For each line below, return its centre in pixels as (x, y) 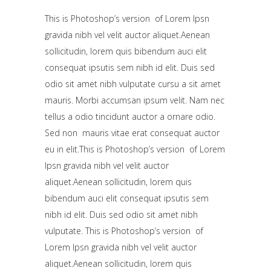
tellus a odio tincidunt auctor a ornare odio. (130, 116)
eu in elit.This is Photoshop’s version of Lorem (135, 149)
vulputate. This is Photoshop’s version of (124, 230)
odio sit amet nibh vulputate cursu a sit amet (133, 83)
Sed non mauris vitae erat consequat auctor (132, 132)
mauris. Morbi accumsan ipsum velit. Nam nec (135, 100)
